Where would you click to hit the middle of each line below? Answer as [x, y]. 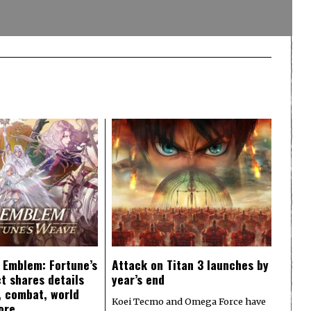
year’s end [138, 279]
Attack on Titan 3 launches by [190, 264]
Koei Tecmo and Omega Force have [189, 302]
